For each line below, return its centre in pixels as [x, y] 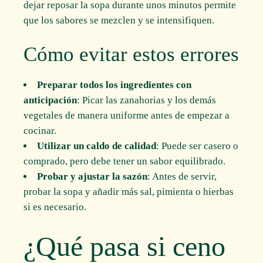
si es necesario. [55, 207]
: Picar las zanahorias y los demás [147, 100]
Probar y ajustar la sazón [92, 177]
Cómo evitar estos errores [131, 55]
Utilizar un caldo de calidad [97, 146]
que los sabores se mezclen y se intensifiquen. [119, 20]
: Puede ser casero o [198, 146]
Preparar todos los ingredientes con [114, 85]
